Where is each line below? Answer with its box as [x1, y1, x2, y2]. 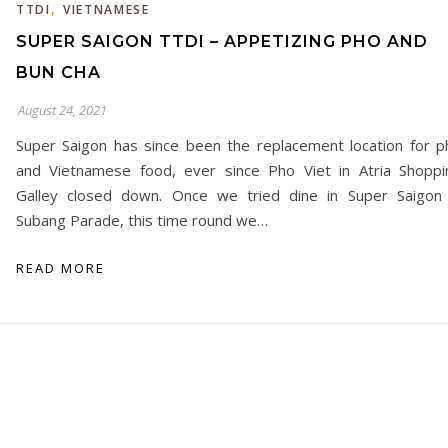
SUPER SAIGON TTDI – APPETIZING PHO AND [16, 32, 428, 51]
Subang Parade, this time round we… [16, 210, 268, 230]
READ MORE [16, 259, 105, 277]
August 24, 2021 [18, 101, 107, 119]
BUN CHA [16, 63, 101, 82]
